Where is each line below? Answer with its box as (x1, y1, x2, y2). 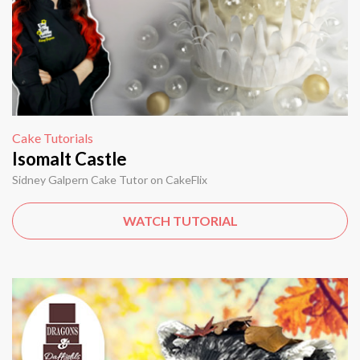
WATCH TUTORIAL (122, 213, 238, 229)
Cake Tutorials (12, 130, 93, 146)
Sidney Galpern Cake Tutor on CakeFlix (12, 173, 207, 187)
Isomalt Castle (12, 148, 127, 170)
